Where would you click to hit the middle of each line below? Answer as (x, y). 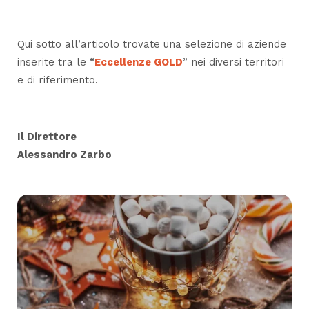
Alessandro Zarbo (64, 155)
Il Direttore (47, 137)
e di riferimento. (58, 80)
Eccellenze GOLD (139, 62)
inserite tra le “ (56, 62)
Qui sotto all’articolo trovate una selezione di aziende (152, 44)
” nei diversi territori (233, 62)
